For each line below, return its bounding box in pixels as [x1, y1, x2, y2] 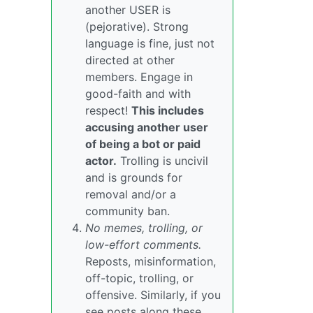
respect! [85, 103, 131, 118]
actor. [85, 154, 117, 168]
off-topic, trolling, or [85, 271, 194, 286]
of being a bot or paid [85, 137, 201, 152]
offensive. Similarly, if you [85, 288, 221, 303]
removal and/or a [85, 187, 176, 202]
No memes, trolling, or [85, 221, 203, 235]
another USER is [85, 3, 170, 17]
